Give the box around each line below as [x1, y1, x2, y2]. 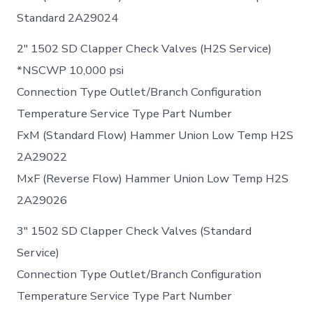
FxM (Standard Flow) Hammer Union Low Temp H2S [17, 127, 294, 144]
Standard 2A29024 [17, 9, 119, 26]
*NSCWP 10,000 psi [17, 62, 124, 79]
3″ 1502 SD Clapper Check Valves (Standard [17, 223, 252, 240]
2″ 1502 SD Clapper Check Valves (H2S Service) [17, 41, 272, 57]
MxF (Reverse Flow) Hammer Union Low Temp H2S [17, 170, 289, 187]
